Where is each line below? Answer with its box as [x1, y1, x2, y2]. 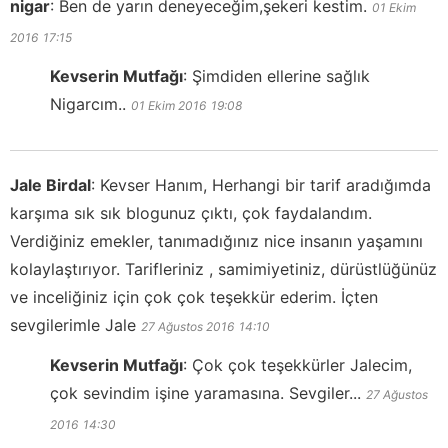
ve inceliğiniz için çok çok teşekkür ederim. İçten [10, 286, 378, 307]
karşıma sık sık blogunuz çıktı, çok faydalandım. [10, 202, 372, 223]
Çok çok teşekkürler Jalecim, [192, 354, 412, 375]
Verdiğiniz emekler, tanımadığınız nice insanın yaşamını [10, 230, 423, 251]
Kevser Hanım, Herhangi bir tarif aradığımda [100, 174, 431, 195]
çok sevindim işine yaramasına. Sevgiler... [50, 382, 361, 403]
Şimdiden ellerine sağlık [192, 65, 370, 86]
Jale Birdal [10, 174, 91, 195]
